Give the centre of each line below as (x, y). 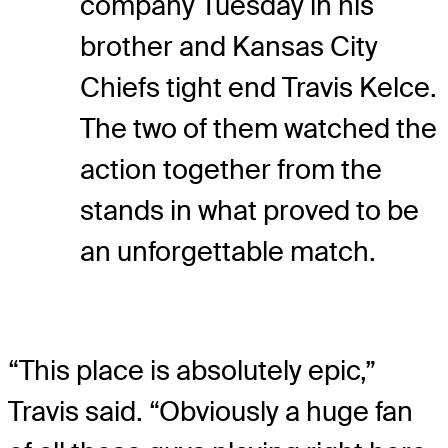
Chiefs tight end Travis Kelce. (258, 87)
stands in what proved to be (249, 210)
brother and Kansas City (229, 46)
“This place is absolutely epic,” (192, 371)
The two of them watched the (258, 128)
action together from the (231, 169)
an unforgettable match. (228, 251)
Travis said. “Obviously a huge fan (210, 412)
